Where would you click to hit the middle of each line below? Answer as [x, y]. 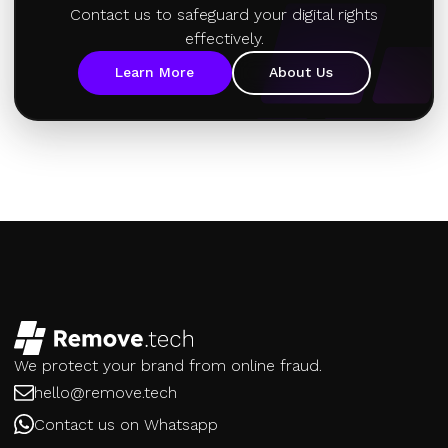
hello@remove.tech [105, 392]
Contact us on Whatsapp [126, 424]
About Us [301, 72]
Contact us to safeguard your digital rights [224, 14]
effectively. [224, 38]
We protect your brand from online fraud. [168, 365]
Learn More [154, 72]
